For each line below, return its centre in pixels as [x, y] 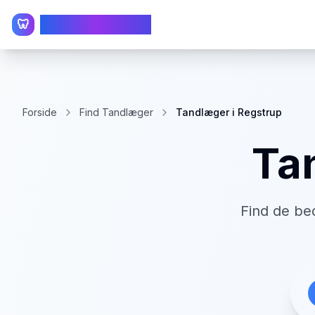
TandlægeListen [96, 25]
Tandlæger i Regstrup [229, 112]
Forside [40, 112]
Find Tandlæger [116, 112]
